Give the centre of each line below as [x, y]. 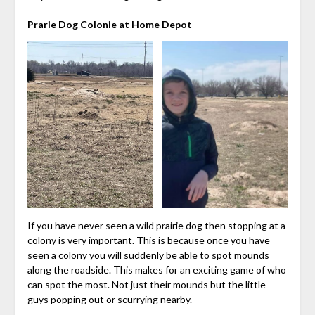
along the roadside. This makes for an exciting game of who [156, 270]
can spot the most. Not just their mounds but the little [146, 285]
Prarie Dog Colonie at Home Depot [109, 24]
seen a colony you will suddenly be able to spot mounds [148, 255]
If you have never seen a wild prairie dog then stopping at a [156, 226]
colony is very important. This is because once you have [148, 240]
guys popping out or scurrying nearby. [109, 300]
